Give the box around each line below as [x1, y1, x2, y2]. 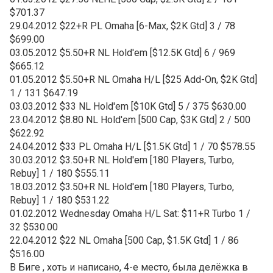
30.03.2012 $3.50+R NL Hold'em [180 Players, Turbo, [10, 154, 234, 166]
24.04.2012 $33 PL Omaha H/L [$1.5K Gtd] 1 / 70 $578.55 [10, 141, 255, 152]
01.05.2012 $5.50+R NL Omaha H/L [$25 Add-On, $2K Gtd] [10, 74, 257, 85]
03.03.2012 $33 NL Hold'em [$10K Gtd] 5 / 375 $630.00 [10, 101, 246, 112]
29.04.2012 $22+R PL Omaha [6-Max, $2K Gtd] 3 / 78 [10, 20, 235, 32]
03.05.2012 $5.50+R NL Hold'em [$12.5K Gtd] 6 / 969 [10, 47, 235, 58]
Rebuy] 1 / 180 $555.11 [10, 168, 110, 179]
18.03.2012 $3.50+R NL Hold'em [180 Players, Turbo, [10, 181, 234, 193]
